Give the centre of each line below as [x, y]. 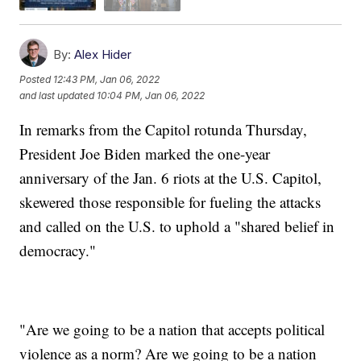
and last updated [57, 95]
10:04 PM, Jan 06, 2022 [151, 95]
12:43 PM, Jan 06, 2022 [107, 79]
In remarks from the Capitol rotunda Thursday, [164, 129]
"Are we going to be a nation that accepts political [172, 329]
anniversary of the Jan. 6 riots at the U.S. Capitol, [171, 177]
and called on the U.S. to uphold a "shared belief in [177, 226]
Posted [37, 79]
